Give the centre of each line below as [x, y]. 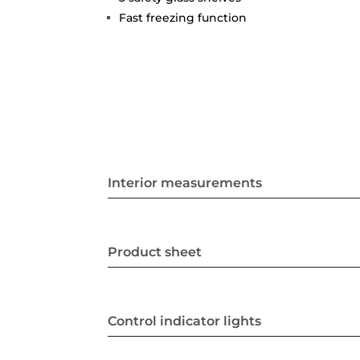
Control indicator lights [185, 321]
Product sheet [155, 252]
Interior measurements [185, 182]
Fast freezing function [183, 18]
